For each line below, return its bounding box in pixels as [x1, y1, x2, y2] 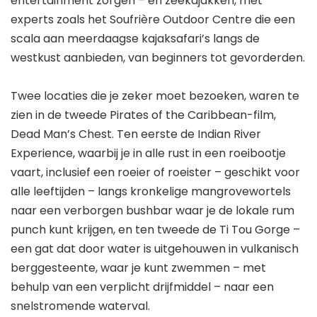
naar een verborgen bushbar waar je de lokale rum [11, 202, 294, 219]
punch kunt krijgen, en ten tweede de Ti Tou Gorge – [11, 221, 300, 238]
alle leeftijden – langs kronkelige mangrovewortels [11, 183, 291, 200]
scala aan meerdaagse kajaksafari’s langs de [11, 30, 260, 47]
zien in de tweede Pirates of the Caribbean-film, [11, 106, 276, 123]
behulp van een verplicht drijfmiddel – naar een [11, 278, 274, 295]
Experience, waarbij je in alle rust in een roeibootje [11, 144, 286, 161]
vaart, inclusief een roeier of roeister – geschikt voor [11, 163, 300, 180]
